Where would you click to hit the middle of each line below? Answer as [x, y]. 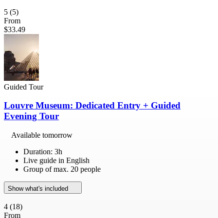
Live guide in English [56, 161]
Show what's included [39, 189]
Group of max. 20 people [62, 169]
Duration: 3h [43, 152]
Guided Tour [24, 87]
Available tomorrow [42, 135]
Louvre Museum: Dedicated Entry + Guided [92, 106]
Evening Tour [31, 116]
